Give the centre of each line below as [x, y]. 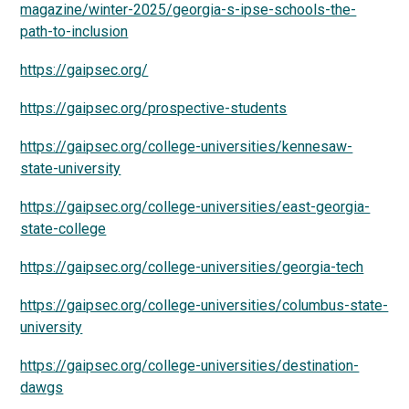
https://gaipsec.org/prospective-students [154, 108]
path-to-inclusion [74, 31]
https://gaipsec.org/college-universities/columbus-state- [204, 305]
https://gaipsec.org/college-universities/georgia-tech [192, 267]
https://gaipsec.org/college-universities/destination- [190, 366]
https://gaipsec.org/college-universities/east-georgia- [195, 207]
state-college [63, 229]
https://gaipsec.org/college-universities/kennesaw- [187, 147]
